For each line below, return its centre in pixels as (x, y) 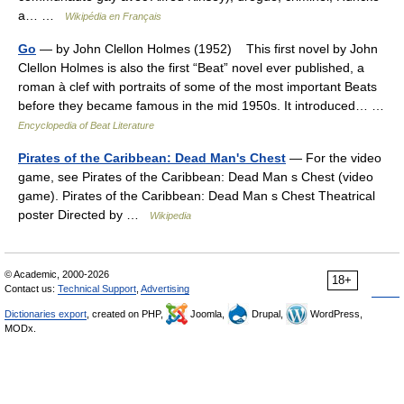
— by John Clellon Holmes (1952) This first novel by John (207, 49)
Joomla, (207, 314)
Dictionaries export (46, 314)
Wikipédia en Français (113, 16)
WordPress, (335, 314)
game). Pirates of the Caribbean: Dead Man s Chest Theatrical (197, 196)
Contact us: (31, 289)
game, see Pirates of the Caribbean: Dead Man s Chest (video (196, 177)
